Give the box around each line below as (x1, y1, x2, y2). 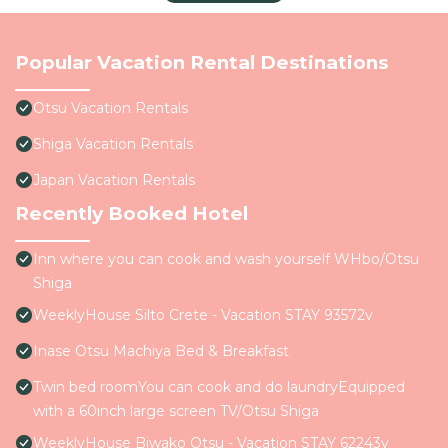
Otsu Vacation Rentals (33, 99, 188, 118)
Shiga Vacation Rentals (33, 135, 193, 154)
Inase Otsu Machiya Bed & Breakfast (33, 342, 289, 361)
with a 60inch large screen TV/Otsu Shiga (33, 402, 319, 421)
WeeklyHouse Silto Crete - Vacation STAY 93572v (33, 306, 373, 325)
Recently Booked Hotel (15, 202, 248, 226)
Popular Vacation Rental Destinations (15, 51, 388, 75)
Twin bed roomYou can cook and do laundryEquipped (33, 378, 405, 397)
